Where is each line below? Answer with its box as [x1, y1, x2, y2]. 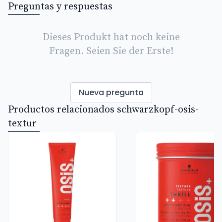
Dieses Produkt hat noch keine [42, 31, 180, 44]
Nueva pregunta [78, 87, 144, 98]
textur [8, 117, 37, 130]
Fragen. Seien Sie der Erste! [49, 45, 173, 57]
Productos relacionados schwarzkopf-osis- [8, 104, 199, 116]
